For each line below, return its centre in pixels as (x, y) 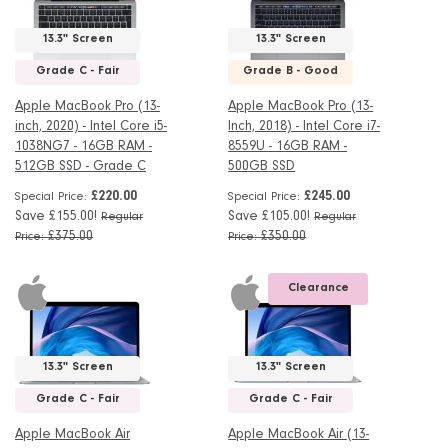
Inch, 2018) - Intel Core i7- (304, 128)
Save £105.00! (269, 218)
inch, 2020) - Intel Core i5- (91, 128)
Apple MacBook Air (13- (299, 436)
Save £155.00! (56, 218)
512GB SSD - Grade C (80, 168)
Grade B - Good (291, 72)
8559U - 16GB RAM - (288, 148)
